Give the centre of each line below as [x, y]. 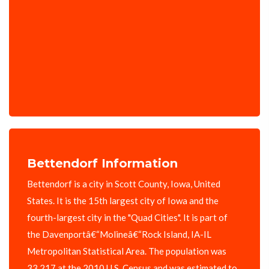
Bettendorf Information [102, 164]
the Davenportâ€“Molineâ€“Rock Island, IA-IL [119, 234]
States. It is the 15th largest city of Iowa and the [123, 201]
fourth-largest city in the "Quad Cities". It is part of [127, 218]
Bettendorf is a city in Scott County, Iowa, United [124, 184]
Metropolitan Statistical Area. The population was [127, 251]
